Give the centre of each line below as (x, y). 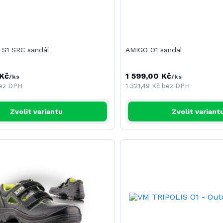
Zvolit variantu (37, 111)
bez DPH (175, 86)
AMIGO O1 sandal (154, 50)
